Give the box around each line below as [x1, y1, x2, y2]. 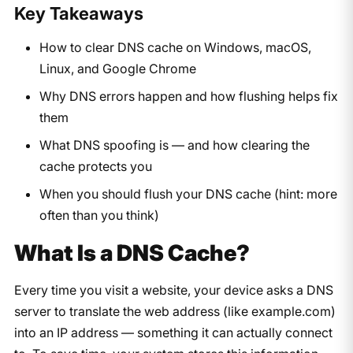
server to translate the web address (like [13, 303, 251, 319]
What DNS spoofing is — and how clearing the [39, 136, 310, 153]
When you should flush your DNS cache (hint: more [39, 185, 337, 202]
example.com [251, 303, 331, 319]
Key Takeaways [13, 2, 143, 24]
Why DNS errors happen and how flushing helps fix [39, 87, 338, 104]
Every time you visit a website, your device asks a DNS [13, 281, 333, 298]
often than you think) [39, 206, 159, 223]
